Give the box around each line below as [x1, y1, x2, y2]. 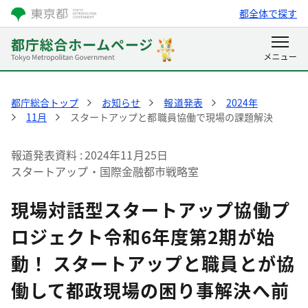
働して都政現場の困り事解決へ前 [11, 277, 289, 302]
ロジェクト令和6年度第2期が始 [11, 223, 275, 249]
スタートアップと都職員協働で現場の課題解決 [70, 110, 273, 124]
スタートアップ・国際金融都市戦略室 [11, 163, 199, 179]
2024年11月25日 [84, 146, 168, 163]
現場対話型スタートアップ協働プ [11, 197, 290, 222]
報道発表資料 [11, 146, 78, 163]
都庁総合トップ [11, 96, 79, 109]
